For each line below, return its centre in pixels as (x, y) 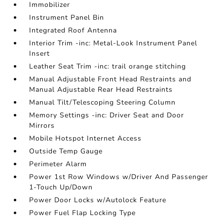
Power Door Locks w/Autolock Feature (98, 200)
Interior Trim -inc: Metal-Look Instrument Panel (113, 43)
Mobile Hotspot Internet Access (86, 138)
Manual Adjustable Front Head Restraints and (110, 79)
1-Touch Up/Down (61, 187)
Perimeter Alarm (58, 164)
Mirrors (42, 126)
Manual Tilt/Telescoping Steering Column (103, 102)
